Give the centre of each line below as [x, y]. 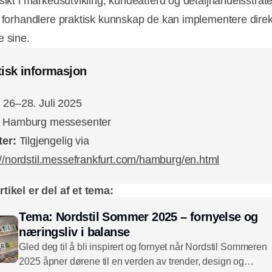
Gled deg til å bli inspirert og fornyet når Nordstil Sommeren [143, 247]
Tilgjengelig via [54, 141]
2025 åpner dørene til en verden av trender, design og [131, 262]
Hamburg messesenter [57, 122]
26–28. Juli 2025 [42, 104]
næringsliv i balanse [74, 232]
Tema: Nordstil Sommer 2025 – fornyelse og [138, 217]
